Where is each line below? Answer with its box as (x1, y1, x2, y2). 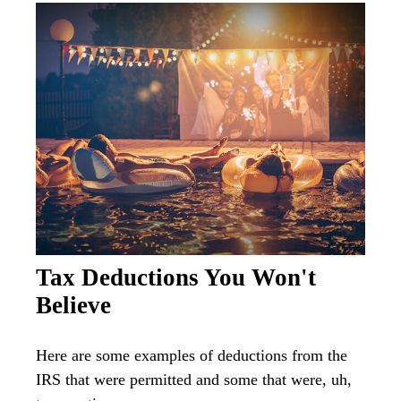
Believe (36, 292, 111, 320)
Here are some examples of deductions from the (36, 346, 347, 365)
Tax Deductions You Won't (36, 264, 316, 292)
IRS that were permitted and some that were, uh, (36, 371, 352, 389)
